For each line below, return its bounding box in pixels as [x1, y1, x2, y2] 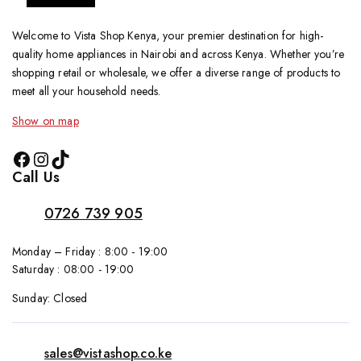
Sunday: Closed [12, 290, 88, 306]
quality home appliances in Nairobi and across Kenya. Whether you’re [12, 46, 345, 62]
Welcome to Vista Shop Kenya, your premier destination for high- [12, 27, 324, 44]
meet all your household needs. [12, 83, 161, 99]
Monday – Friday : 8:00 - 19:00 [12, 243, 168, 259]
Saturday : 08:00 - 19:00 [12, 261, 135, 277]
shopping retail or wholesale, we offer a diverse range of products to [12, 64, 341, 81]
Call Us [12, 167, 60, 188]
